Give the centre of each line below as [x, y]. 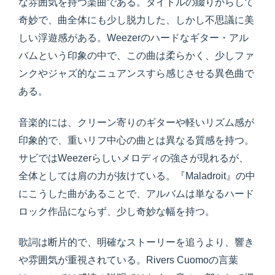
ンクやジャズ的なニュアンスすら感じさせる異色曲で [136, 74]
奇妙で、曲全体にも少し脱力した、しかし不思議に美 [136, 20]
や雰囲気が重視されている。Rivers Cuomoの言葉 [128, 260]
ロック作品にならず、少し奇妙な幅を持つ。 [117, 211]
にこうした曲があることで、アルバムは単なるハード [136, 193]
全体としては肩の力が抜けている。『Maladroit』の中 [137, 176]
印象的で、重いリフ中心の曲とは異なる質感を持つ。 [136, 140]
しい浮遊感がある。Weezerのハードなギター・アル [134, 38]
